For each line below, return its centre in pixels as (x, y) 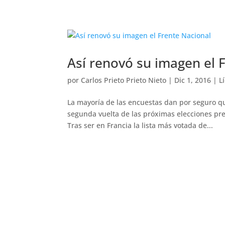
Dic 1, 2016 (193, 80)
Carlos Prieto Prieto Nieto (124, 80)
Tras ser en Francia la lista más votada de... (140, 125)
